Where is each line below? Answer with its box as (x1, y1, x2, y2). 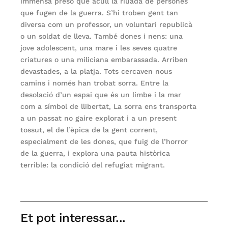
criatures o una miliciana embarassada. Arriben (20, 55, 188, 64)
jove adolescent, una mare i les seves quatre (20, 43, 178, 52)
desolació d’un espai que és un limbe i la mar (20, 90, 182, 99)
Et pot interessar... (20, 210, 126, 225)
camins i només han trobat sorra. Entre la (20, 78, 169, 87)
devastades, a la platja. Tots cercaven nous (20, 67, 173, 75)
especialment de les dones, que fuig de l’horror (20, 137, 188, 146)
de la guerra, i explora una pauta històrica (20, 149, 170, 157)
